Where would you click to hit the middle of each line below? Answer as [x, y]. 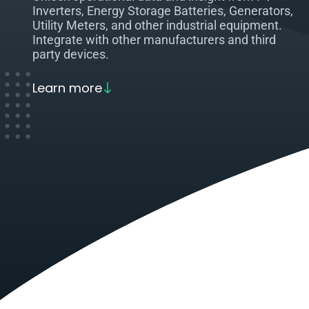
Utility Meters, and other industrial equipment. [157, 26]
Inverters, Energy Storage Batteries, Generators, [163, 11]
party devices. [71, 54]
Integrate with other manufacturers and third [154, 40]
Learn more [67, 88]
